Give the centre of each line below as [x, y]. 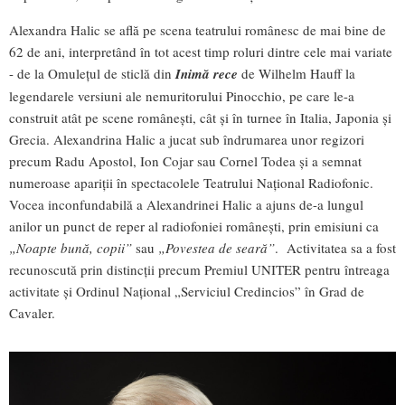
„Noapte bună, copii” [71, 248]
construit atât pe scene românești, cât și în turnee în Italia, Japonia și [200, 118]
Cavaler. [32, 313]
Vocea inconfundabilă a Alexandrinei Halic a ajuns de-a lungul [186, 205]
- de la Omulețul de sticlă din [92, 74]
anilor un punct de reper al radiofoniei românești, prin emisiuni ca [194, 226]
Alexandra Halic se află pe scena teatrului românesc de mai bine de [198, 30]
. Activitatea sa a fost [335, 248]
